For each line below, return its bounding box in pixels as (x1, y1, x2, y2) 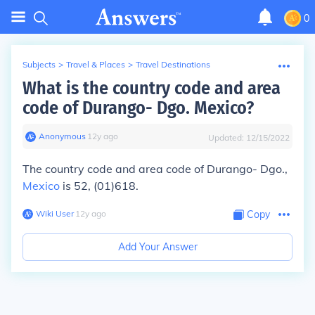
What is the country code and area (22, 77, 281, 99)
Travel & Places (66, 59, 125, 70)
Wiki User (36, 208, 74, 219)
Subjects (22, 59, 56, 70)
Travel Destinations (136, 59, 210, 70)
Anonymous (39, 131, 86, 141)
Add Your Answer (117, 240, 198, 253)
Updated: (208, 132, 246, 143)
